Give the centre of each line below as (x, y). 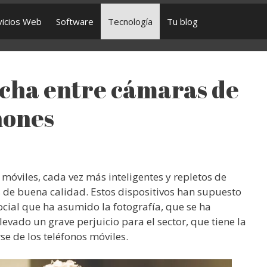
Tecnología (130, 21)
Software (75, 21)
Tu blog (182, 21)
